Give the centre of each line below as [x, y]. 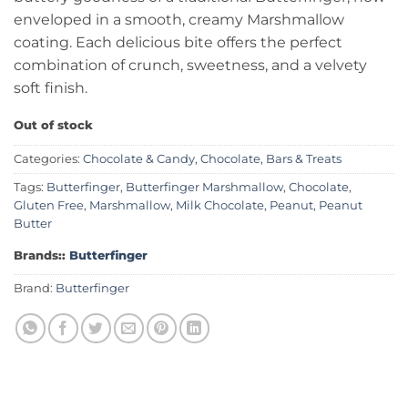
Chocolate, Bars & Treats [271, 158]
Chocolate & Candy [139, 158]
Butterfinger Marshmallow [204, 187]
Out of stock [53, 125]
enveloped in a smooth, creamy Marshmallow [179, 20]
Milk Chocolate [220, 205]
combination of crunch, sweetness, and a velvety [190, 65]
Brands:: [41, 255]
